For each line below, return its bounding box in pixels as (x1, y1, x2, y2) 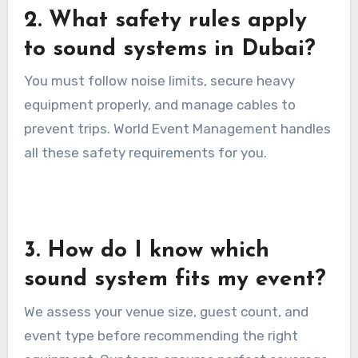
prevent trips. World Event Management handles (23, 121, 331, 137)
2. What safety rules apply (23, 10, 307, 33)
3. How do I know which (23, 240, 269, 263)
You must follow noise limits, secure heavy (23, 73, 295, 89)
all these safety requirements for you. (23, 145, 267, 161)
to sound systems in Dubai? (23, 38, 316, 62)
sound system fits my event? (23, 268, 326, 292)
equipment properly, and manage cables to (23, 97, 296, 113)
